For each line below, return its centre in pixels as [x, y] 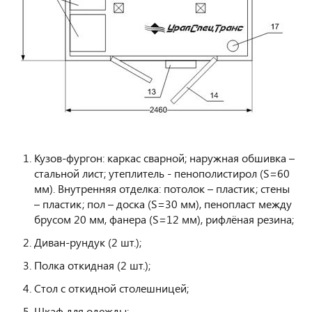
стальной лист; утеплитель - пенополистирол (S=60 [162, 173]
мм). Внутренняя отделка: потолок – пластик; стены [162, 189]
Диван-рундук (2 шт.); [88, 242]
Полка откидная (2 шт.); [92, 265]
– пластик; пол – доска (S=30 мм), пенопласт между [163, 204]
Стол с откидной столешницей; [111, 288]
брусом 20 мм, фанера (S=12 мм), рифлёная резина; [164, 219]
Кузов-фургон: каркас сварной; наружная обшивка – [164, 158]
